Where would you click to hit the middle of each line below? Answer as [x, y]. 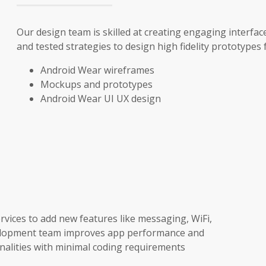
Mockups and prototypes [96, 84]
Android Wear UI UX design [100, 98]
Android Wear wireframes [97, 70]
